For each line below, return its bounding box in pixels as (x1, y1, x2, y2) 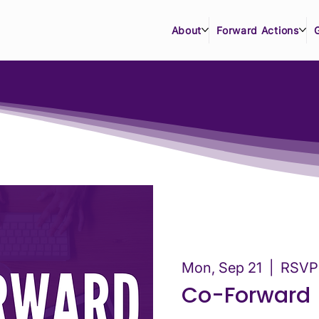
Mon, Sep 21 (182, 258, 263, 276)
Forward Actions (216, 23, 299, 36)
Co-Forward (182, 280, 311, 310)
